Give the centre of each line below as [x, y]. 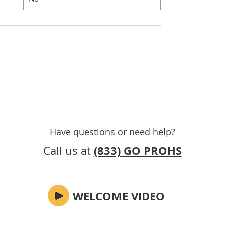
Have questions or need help [110, 131]
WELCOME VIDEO [119, 196]
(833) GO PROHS [138, 150]
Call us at [68, 150]
